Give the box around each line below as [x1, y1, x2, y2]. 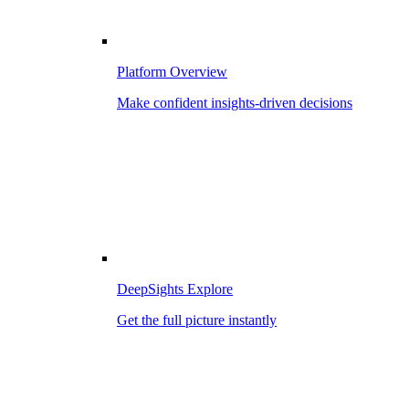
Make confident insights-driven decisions [117, 95, 352, 110]
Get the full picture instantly [117, 312, 277, 328]
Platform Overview [117, 64, 227, 79]
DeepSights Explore [117, 281, 233, 297]
